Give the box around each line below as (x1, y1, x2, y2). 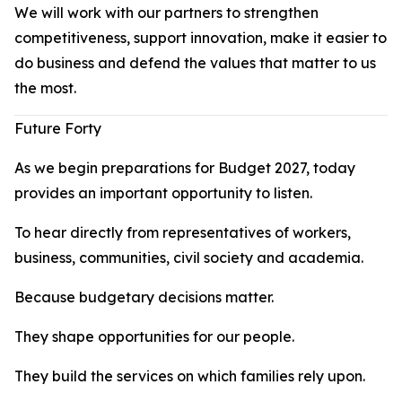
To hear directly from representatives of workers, (14, 223, 351, 241)
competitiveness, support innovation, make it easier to (14, 29, 387, 47)
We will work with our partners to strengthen (14, 4, 319, 22)
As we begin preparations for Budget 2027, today (14, 159, 355, 177)
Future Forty (14, 119, 101, 137)
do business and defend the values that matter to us (14, 54, 376, 72)
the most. (14, 79, 76, 97)
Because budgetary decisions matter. (14, 288, 274, 306)
